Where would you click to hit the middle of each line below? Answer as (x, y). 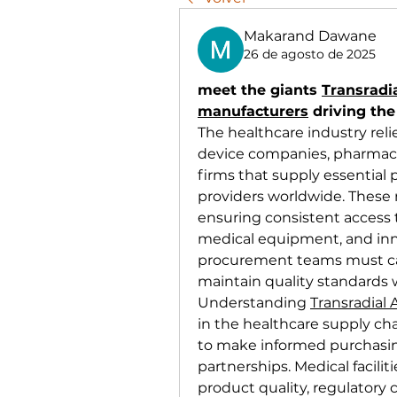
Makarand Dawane (310, 36)
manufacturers (253, 111)
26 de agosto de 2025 (310, 54)
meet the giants (260, 90)
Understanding (254, 303)
